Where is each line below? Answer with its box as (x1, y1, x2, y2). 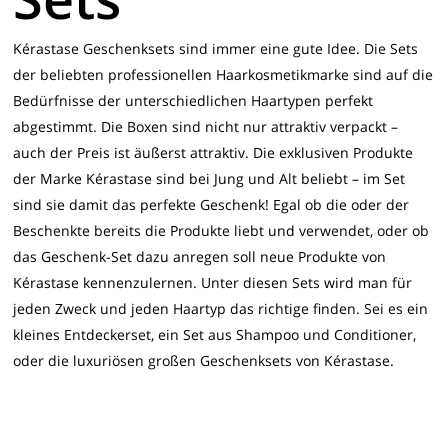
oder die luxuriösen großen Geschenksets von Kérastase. (13, 351, 395, 370)
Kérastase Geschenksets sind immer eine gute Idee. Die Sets (13, 39, 419, 58)
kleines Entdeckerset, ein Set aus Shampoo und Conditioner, (13, 325, 417, 344)
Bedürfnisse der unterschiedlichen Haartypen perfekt (13, 91, 374, 110)
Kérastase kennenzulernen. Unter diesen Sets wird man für (13, 273, 413, 292)
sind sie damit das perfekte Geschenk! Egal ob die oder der (13, 195, 410, 214)
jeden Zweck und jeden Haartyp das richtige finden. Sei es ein (13, 299, 429, 318)
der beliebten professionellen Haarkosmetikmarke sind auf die (13, 65, 434, 84)
